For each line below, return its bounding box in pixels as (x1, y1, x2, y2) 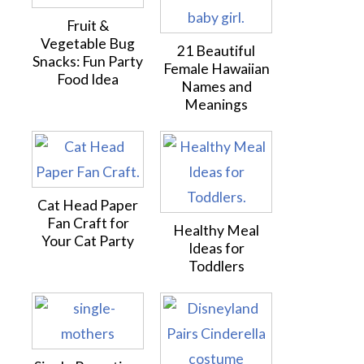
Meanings (184, 96, 248, 113)
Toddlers (188, 258, 245, 275)
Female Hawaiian (162, 60, 270, 77)
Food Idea (57, 71, 119, 88)
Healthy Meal (173, 222, 259, 239)
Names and (180, 78, 252, 95)
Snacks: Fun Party (32, 53, 143, 70)
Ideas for (188, 240, 245, 257)
